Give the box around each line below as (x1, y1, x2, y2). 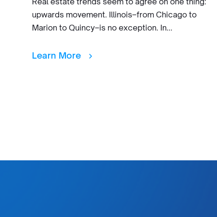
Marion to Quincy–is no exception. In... (32, 23, 172, 32)
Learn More (32, 50, 83, 61)
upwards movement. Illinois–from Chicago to (32, 10, 197, 19)
